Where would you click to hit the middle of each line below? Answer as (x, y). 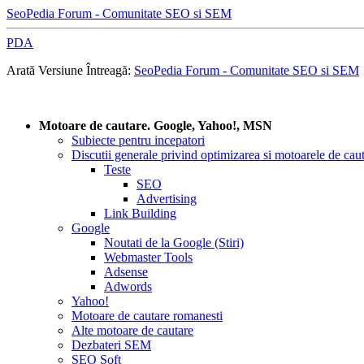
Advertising (167, 199)
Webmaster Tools (148, 257)
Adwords (128, 286)
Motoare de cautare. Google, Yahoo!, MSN (156, 126)
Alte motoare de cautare (132, 330)
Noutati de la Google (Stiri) (174, 243)
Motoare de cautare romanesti (147, 316)
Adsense (126, 272)
